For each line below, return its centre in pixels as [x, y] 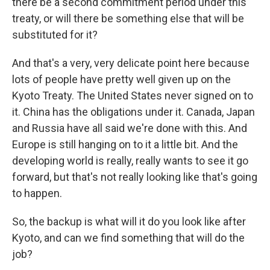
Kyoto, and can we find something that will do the [128, 237]
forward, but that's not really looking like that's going [135, 177]
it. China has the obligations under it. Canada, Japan [133, 111]
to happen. [37, 193]
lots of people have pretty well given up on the [121, 79]
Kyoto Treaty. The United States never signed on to [133, 95]
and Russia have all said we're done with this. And [130, 128]
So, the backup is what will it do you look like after [129, 221]
